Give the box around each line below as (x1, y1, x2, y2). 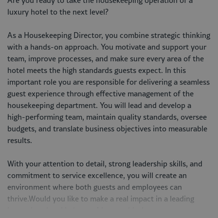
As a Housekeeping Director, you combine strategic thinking (7, 30, 210, 40)
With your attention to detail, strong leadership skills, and (7, 158, 202, 169)
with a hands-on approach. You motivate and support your (7, 41, 206, 52)
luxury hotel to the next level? (7, 6, 109, 17)
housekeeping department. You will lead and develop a (7, 100, 191, 110)
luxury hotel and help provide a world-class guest (7, 205, 175, 216)
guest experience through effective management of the (7, 88, 194, 99)
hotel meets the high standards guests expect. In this (7, 65, 186, 75)
